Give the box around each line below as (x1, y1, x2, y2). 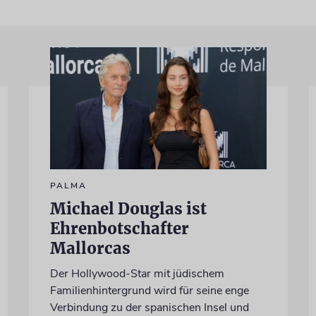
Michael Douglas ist (49, 198, 207, 219)
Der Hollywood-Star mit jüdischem (49, 265, 224, 281)
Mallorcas (49, 238, 130, 258)
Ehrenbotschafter (49, 218, 189, 238)
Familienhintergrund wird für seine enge (49, 282, 249, 298)
